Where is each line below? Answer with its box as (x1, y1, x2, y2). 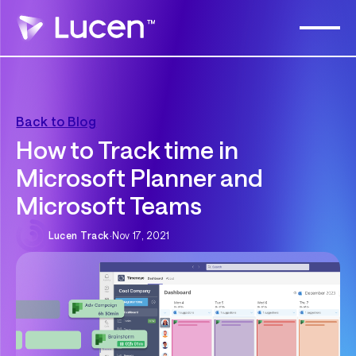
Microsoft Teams (16, 191, 203, 220)
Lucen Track (48, 230, 110, 242)
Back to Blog (16, 114, 97, 130)
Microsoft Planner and (16, 163, 264, 192)
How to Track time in (16, 135, 239, 164)
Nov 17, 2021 (112, 230, 170, 242)
